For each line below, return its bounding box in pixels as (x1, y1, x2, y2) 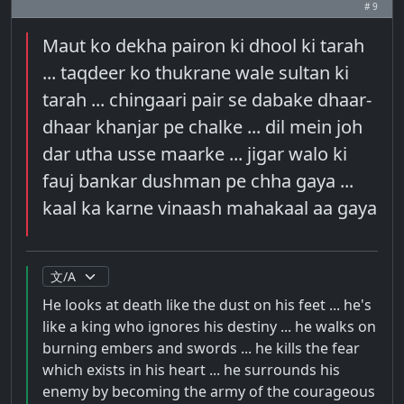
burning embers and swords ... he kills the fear (42, 338, 360, 358)
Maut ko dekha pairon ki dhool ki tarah (42, 33, 364, 58)
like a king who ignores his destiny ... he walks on (42, 317, 376, 336)
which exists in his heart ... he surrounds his (42, 360, 340, 380)
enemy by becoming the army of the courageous (42, 381, 375, 401)
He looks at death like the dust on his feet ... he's (42, 295, 372, 315)
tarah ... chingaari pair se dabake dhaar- (42, 87, 372, 112)
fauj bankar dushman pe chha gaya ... (42, 169, 353, 193)
